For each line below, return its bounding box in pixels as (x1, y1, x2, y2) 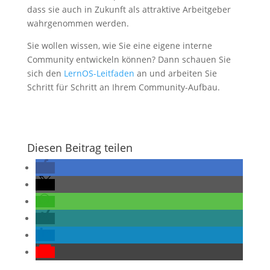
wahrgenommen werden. (27, 17, 129, 30)
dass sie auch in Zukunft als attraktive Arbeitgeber (27, 4, 231, 16)
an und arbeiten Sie (134, 67, 217, 80)
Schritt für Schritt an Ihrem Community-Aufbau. (27, 81, 220, 93)
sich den (27, 67, 64, 80)
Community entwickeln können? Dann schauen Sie (27, 54, 231, 66)
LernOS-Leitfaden (63, 67, 134, 80)
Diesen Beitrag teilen (27, 140, 133, 155)
